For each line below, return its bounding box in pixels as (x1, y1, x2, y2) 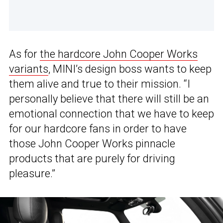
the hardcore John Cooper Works (40, 48, 198, 61)
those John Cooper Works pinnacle (9, 137, 175, 150)
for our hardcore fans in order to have (9, 122, 187, 135)
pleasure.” (9, 167, 55, 180)
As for (9, 48, 40, 61)
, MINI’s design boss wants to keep (48, 63, 212, 76)
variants (9, 63, 48, 76)
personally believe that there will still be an (9, 93, 209, 106)
